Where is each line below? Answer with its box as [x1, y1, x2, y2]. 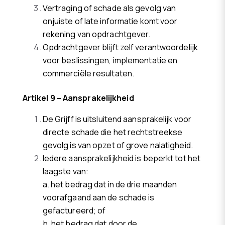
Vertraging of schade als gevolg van [42, 3, 176, 14]
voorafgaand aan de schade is [42, 191, 155, 203]
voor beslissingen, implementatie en [42, 55, 178, 66]
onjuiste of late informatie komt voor [42, 16, 178, 27]
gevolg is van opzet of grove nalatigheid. [42, 139, 193, 151]
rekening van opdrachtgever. [42, 29, 151, 40]
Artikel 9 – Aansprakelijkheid [22, 92, 134, 103]
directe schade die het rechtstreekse [42, 126, 183, 138]
